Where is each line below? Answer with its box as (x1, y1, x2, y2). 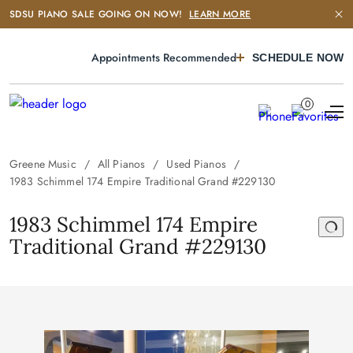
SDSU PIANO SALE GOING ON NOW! (9, 7, 183, 21)
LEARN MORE (188, 7, 251, 21)
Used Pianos (166, 155, 226, 172)
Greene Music (9, 155, 76, 172)
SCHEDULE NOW (252, 50, 344, 64)
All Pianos (97, 155, 146, 172)
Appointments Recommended (91, 49, 237, 65)
